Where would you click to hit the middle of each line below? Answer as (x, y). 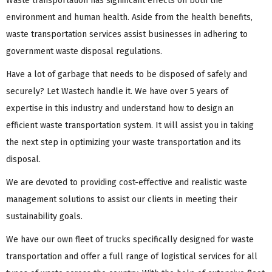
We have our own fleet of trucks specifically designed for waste (130, 239)
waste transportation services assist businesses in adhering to (127, 34)
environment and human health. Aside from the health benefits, (129, 17)
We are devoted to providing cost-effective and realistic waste (127, 182)
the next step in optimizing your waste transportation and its (124, 142)
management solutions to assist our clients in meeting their (122, 199)
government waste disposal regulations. (84, 51)
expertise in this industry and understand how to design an (120, 108)
